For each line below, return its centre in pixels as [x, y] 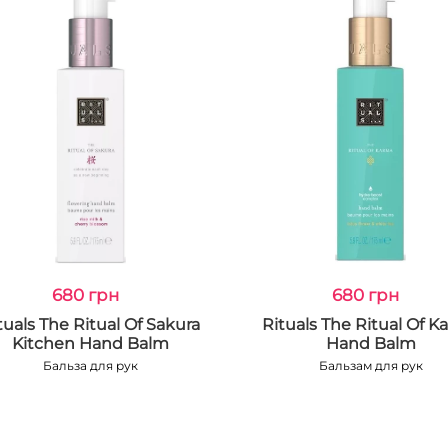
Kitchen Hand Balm [90, 343]
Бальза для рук [90, 365]
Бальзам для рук [370, 365]
